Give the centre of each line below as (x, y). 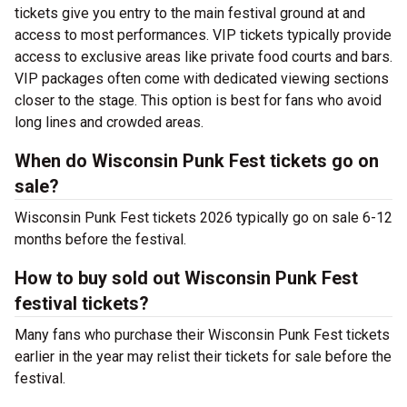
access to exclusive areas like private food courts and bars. (203, 57)
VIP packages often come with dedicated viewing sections (202, 79)
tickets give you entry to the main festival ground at (179, 13)
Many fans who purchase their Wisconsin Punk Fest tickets (202, 335)
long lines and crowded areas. (109, 122)
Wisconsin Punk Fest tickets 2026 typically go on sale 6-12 (203, 218)
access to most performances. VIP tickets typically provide (203, 35)
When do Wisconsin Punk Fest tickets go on (197, 161)
